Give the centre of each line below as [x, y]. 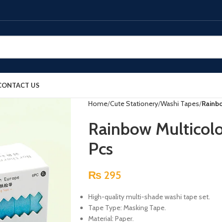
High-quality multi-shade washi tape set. [149, 197]
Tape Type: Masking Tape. [127, 208]
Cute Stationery [134, 104]
